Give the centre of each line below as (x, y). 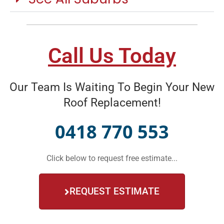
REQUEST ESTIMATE (114, 191)
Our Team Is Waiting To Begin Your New (112, 87)
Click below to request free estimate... (112, 158)
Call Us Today (112, 56)
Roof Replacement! (112, 103)
